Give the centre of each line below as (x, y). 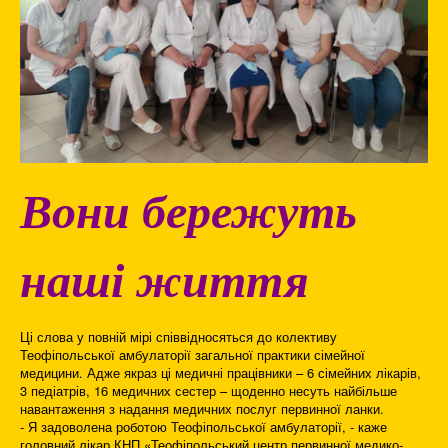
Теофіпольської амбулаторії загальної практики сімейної (192, 355)
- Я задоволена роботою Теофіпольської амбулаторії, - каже (203, 427)
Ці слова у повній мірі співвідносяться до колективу (178, 337)
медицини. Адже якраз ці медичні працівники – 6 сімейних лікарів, (220, 373)
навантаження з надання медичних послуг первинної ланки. (202, 409)
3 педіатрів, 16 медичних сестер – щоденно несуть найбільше (208, 391)
